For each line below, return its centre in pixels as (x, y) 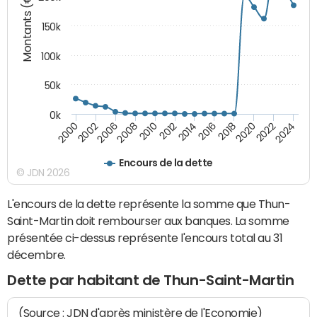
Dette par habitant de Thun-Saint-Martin (151, 281)
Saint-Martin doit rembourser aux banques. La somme (148, 221)
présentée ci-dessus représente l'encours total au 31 (145, 238)
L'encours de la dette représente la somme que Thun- (149, 204)
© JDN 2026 (43, 173)
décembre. (36, 255)
